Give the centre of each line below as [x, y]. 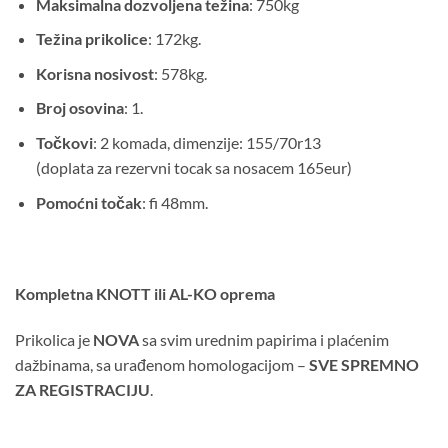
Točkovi [64, 142]
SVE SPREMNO [364, 364]
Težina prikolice [91, 39]
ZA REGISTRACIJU [82, 389]
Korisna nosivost [94, 73]
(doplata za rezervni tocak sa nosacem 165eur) [193, 167]
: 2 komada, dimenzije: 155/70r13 [206, 142]
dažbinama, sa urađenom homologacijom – [162, 364]
